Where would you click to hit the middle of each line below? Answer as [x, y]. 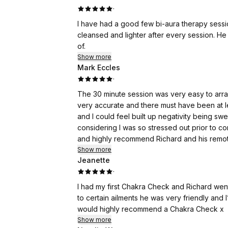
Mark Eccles [99, 67]
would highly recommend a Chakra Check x [151, 209]
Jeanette [94, 160]
